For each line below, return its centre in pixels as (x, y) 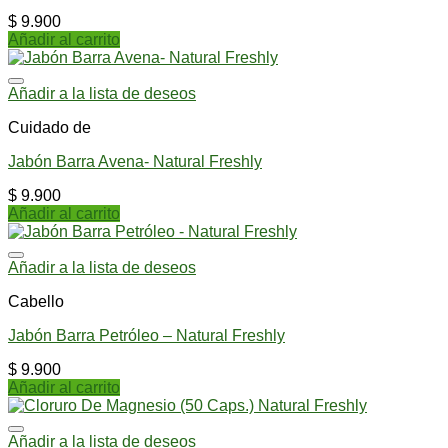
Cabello (36, 302)
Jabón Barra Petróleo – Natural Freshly (146, 336)
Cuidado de (49, 128)
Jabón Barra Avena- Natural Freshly (135, 162)
